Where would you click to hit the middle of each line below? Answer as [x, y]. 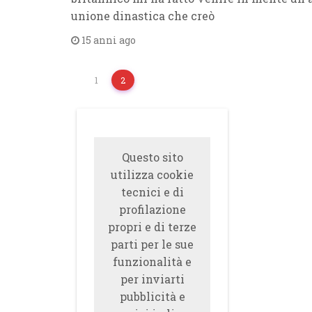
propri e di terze [153, 227]
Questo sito [152, 157]
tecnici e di [152, 192]
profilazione [152, 209]
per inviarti [152, 279]
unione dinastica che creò [143, 16]
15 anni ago [108, 40]
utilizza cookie [153, 174]
